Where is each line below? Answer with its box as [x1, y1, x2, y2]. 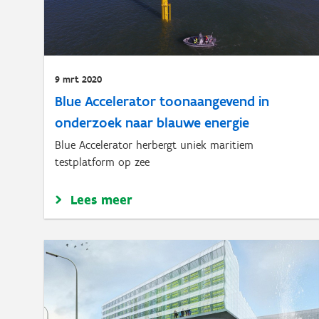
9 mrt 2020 [55, 73, 102, 85]
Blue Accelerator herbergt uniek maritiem [55, 138, 253, 152]
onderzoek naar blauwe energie [55, 114, 249, 131]
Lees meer [70, 192, 132, 208]
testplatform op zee [55, 155, 150, 169]
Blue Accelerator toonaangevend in [55, 93, 269, 110]
